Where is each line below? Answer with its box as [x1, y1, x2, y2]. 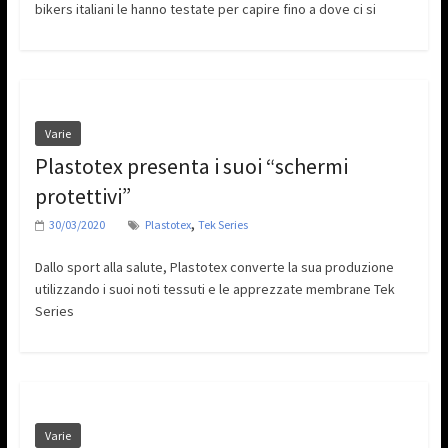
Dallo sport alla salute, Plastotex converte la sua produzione [34, 258, 394, 277]
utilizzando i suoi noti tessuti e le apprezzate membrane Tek [34, 280, 395, 299]
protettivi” [34, 182, 131, 211]
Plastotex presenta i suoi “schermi [34, 152, 348, 181]
